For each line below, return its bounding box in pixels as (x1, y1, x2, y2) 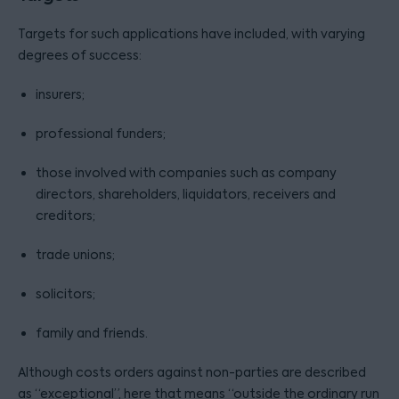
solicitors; (36, 286, 95, 302)
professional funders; (36, 126, 166, 142)
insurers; (36, 86, 85, 102)
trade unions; (36, 247, 115, 263)
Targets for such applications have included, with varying (18, 26, 365, 42)
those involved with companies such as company (36, 165, 337, 181)
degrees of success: (18, 47, 142, 63)
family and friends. (36, 325, 148, 341)
